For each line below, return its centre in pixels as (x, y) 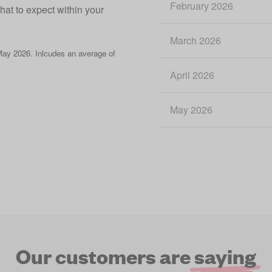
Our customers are (105, 256)
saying (225, 256)
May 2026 (191, 110)
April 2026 (192, 75)
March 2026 (195, 40)
